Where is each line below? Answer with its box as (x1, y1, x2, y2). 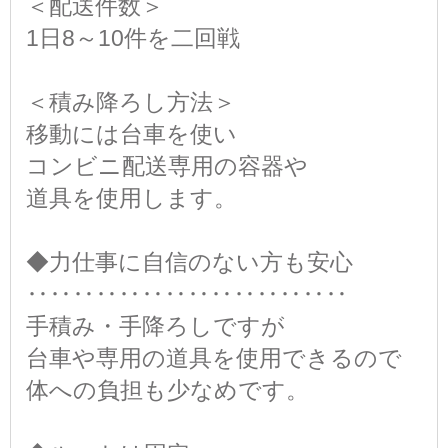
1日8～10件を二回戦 (26, 25, 240, 52)
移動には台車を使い (26, 121, 237, 148)
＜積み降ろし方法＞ (26, 89, 236, 116)
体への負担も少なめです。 (26, 377, 309, 404)
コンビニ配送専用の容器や (26, 153, 308, 180)
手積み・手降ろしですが (26, 313, 285, 340)
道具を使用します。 (26, 185, 237, 212)
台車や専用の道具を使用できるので (26, 345, 402, 372)
